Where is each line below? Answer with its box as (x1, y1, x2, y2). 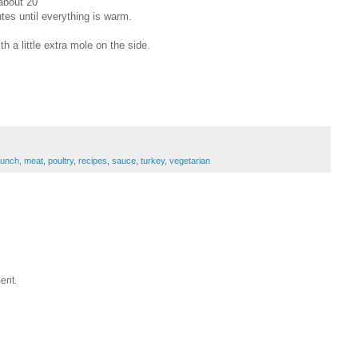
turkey (141, 156, 165, 166)
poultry (48, 156, 74, 166)
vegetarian (169, 156, 210, 166)
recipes (78, 156, 107, 166)
